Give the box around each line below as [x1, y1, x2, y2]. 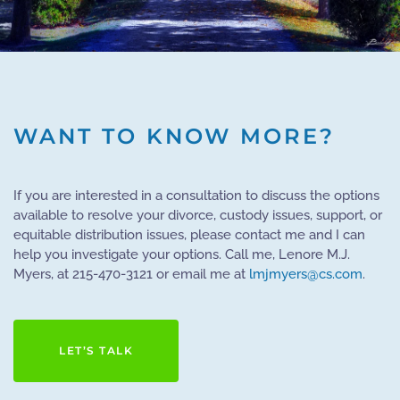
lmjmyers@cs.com [249, 266, 362, 282]
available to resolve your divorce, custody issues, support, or [13, 207, 382, 223]
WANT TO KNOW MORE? [13, 123, 335, 149]
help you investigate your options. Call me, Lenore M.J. [13, 246, 350, 262]
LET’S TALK [59, 344, 133, 357]
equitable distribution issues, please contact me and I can [13, 227, 365, 243]
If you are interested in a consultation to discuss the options [13, 187, 379, 204]
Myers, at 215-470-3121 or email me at [13, 266, 249, 282]
